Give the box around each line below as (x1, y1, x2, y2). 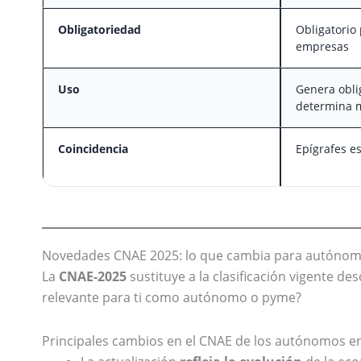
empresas (296, 39, 349, 55)
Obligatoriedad (58, 22, 141, 38)
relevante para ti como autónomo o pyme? (42, 288, 301, 307)
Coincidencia (58, 141, 128, 157)
